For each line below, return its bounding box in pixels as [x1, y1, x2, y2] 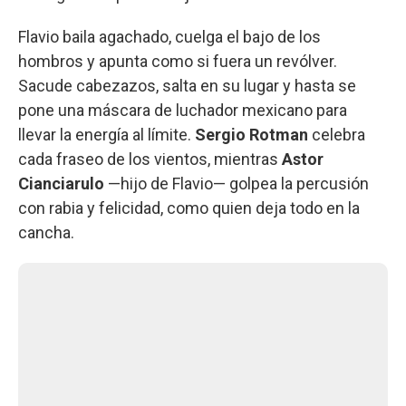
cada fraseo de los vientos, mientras [18, 149, 282, 169]
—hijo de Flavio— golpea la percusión [104, 173, 369, 193]
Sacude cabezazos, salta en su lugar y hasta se [18, 75, 356, 95]
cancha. [18, 222, 74, 242]
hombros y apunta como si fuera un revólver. [18, 51, 337, 71]
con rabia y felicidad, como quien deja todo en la [18, 198, 360, 217]
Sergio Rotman [195, 124, 308, 144]
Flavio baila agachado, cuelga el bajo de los [18, 26, 321, 46]
